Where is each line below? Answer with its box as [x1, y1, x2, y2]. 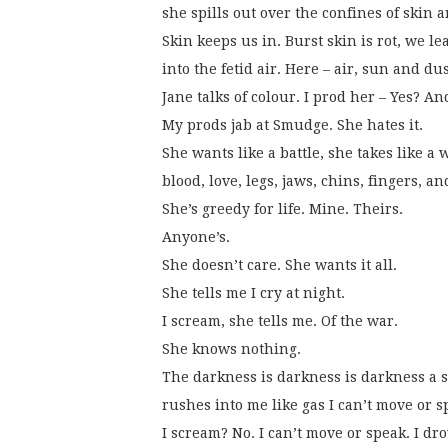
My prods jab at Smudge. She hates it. [162, 117, 423, 134]
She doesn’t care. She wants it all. [162, 257, 397, 274]
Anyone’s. [162, 229, 230, 246]
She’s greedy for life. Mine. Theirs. [162, 201, 403, 218]
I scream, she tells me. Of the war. [162, 313, 398, 330]
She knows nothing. [162, 341, 301, 358]
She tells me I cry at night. [162, 285, 345, 302]
